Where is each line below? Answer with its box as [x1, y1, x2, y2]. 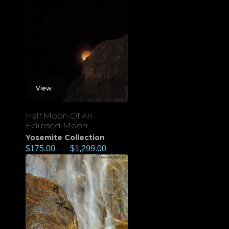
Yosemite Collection [26, 133, 105, 143]
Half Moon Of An [26, 111, 93, 121]
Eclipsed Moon [26, 121, 87, 131]
